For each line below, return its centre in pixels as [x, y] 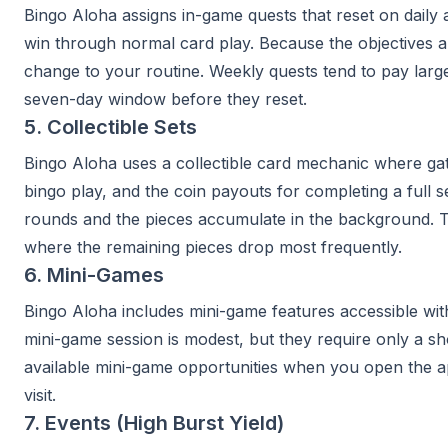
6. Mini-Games [94, 275]
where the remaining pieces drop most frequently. [213, 247]
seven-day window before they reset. [165, 99]
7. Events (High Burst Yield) [154, 423]
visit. [40, 395]
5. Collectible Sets [110, 127]
